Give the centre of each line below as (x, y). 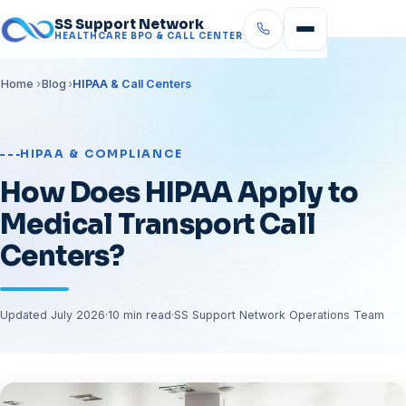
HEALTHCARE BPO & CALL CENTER (149, 36)
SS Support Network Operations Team (279, 315)
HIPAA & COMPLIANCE (101, 155)
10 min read (140, 315)
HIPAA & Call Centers (132, 83)
